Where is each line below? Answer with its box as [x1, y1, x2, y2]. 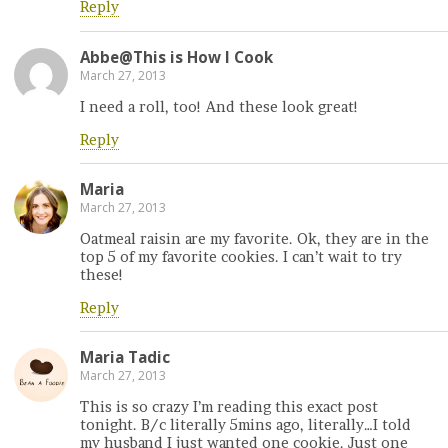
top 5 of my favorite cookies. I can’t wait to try [80, 248, 402, 267]
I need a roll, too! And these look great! [80, 98, 359, 117]
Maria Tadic [80, 347, 170, 368]
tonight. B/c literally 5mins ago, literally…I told [80, 416, 411, 435]
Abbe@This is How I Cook [80, 46, 273, 67]
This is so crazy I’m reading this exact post [80, 398, 378, 417]
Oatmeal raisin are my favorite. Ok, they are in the [80, 230, 429, 249]
